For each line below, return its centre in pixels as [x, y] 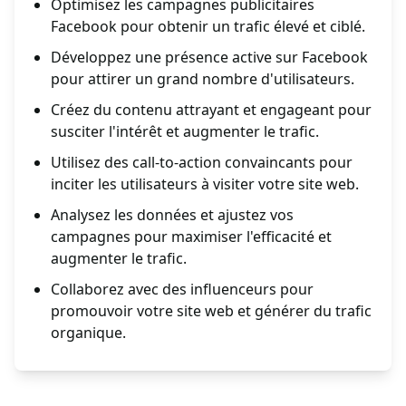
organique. [88, 333]
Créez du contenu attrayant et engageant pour [211, 110]
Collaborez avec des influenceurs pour [182, 290]
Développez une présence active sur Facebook [209, 58]
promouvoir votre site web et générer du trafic [211, 311]
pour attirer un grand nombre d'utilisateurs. [203, 79]
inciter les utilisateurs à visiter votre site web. [205, 184]
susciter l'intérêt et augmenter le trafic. [185, 132]
